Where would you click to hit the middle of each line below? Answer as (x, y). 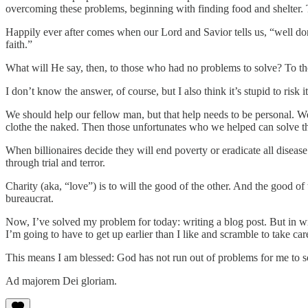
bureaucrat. (30, 198)
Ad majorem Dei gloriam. (61, 280)
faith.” (19, 44)
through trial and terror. (55, 162)
